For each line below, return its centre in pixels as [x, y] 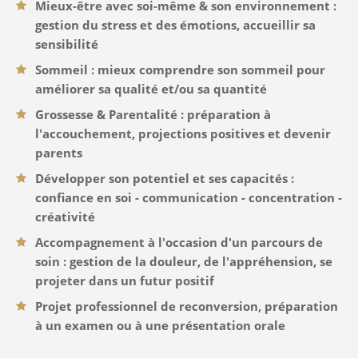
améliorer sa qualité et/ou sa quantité [151, 89]
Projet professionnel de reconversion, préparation [187, 306]
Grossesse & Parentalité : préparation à [153, 114]
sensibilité [67, 44]
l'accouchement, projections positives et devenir [183, 133]
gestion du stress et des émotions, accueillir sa [175, 25]
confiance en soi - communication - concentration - [189, 197]
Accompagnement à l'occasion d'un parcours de [179, 242]
